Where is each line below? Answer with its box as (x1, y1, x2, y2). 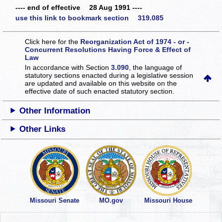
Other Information (19, 106, 91, 115)
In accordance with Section (25, 63, 111, 71)
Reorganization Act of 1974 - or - (80, 37, 190, 46)
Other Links (19, 124, 66, 134)
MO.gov (99, 197, 123, 205)
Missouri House (144, 197, 192, 205)
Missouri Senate (29, 197, 79, 205)
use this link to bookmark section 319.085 (15, 14, 164, 22)
